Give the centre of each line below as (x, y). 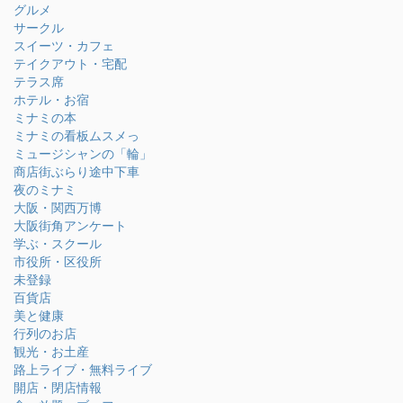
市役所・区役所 (58, 262)
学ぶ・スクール (58, 244)
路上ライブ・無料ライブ (83, 370)
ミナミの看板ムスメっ (76, 136)
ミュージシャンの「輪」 (83, 154)
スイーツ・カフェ (64, 46)
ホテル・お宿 (51, 100)
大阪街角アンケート (70, 226)
